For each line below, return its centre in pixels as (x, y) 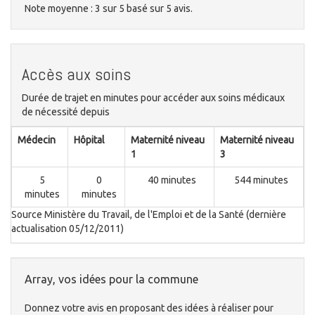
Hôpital (89, 140)
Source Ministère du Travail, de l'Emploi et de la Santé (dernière (149, 215)
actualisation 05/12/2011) (67, 229)
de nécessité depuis (66, 112)
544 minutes (261, 180)
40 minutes (172, 180)
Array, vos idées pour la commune (111, 279)
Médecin (37, 140)
